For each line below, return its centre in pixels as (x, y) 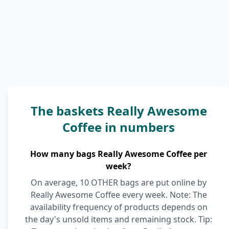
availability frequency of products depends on (119, 207)
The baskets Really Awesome (119, 111)
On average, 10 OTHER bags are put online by (119, 182)
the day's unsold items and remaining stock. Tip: (119, 219)
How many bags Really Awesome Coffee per (119, 154)
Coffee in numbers (119, 127)
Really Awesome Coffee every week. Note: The (119, 195)
